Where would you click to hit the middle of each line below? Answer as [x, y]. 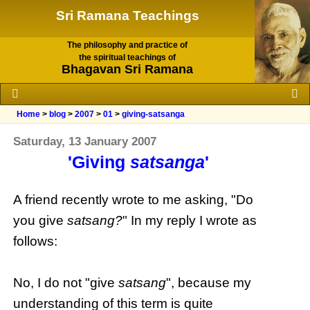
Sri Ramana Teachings [127, 16]
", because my [209, 283]
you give [40, 221]
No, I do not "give [66, 283]
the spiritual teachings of [127, 58]
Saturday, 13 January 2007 [85, 142]
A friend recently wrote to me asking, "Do [134, 200]
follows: [36, 241]
